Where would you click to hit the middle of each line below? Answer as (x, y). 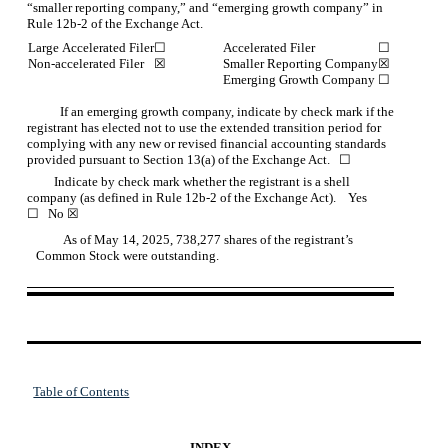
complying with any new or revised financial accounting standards (207, 143)
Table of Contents (81, 391)
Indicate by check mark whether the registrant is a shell (41, 181)
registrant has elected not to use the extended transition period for (204, 127)
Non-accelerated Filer (85, 63)
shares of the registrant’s (287, 240)
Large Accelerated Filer (90, 47)
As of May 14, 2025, (120, 240)
